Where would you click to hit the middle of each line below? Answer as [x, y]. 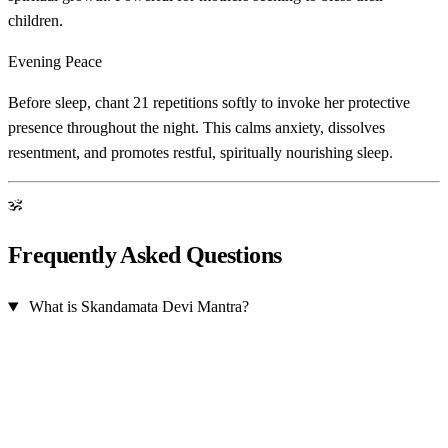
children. [35, 20]
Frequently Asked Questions [145, 255]
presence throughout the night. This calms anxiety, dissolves [196, 127]
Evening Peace [55, 61]
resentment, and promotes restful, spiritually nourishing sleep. [200, 152]
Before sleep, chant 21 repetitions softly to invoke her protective [209, 102]
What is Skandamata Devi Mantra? [138, 307]
